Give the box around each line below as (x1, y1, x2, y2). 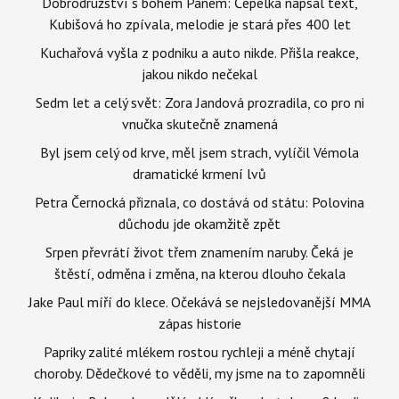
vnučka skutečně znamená (121, 114, 278, 133)
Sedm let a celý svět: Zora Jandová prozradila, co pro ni (35, 93, 364, 111)
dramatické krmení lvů (133, 164, 266, 183)
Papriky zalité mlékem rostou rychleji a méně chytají (44, 342, 355, 361)
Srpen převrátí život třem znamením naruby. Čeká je (45, 242, 354, 261)
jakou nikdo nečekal (142, 64, 257, 83)
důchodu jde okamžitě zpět (118, 214, 281, 232)
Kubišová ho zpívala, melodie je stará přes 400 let (48, 14, 351, 33)
